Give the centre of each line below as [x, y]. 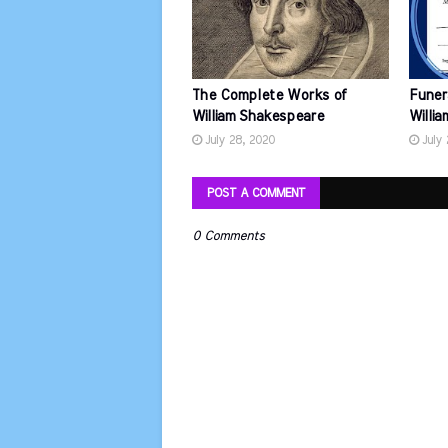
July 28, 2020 [240, 140]
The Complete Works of [269, 96]
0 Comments [228, 236]
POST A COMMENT [256, 193]
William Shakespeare [258, 117]
